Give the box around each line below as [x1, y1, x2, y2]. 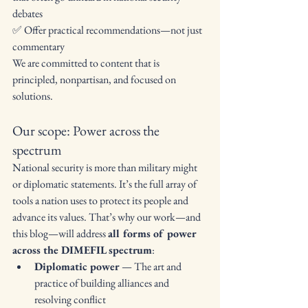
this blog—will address [12, 226, 108, 241]
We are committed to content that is [12, 56, 162, 70]
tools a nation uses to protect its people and [12, 193, 190, 208]
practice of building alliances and [34, 276, 171, 290]
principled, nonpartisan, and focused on [12, 72, 178, 87]
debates [12, 6, 43, 21]
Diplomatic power [34, 259, 120, 274]
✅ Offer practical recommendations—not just [12, 23, 204, 37]
